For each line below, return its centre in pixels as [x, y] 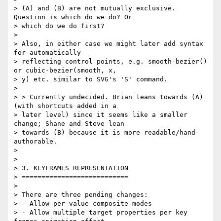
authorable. [36, 142]
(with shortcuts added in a [65, 106]
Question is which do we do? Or [73, 17]
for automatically [47, 53]
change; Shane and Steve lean [69, 124]
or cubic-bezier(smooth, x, [65, 71]
